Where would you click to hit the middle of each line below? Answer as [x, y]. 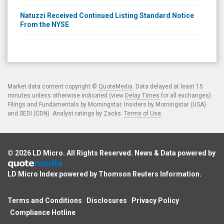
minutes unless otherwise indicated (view [66, 95]
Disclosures [107, 200]
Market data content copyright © [53, 86]
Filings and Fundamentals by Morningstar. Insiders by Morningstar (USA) [107, 104]
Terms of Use [142, 113]
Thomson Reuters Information [149, 174]
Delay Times [142, 95]
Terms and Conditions [45, 200]
